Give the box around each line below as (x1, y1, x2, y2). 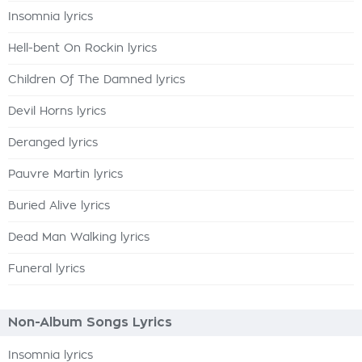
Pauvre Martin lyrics (8, 169, 123, 180)
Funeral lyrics (8, 263, 85, 275)
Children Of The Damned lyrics (8, 74, 185, 86)
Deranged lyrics (8, 137, 98, 149)
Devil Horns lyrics (8, 106, 106, 117)
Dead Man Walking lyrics (8, 232, 149, 243)
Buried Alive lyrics (8, 200, 110, 212)
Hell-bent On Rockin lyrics (8, 43, 157, 54)
